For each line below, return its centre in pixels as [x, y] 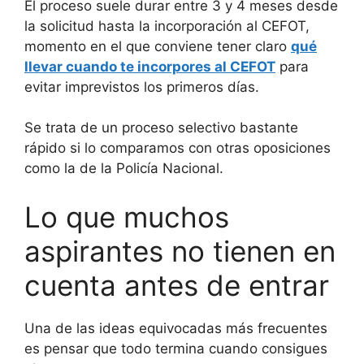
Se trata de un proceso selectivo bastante [161, 128]
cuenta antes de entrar [177, 285]
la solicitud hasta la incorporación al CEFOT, [167, 26]
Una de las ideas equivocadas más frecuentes [176, 328]
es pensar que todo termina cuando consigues [176, 348]
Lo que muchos [127, 217]
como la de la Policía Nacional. [124, 169]
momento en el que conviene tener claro [158, 46]
